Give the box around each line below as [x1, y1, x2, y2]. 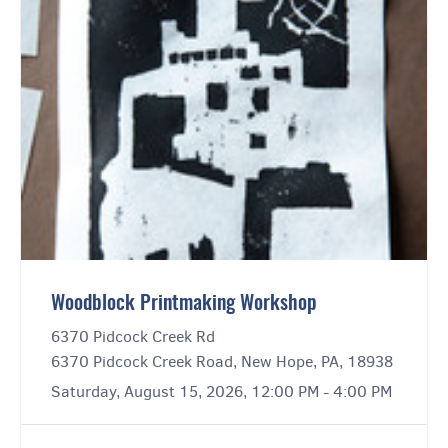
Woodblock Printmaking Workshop [51, 294, 317, 315]
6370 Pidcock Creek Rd [51, 326, 215, 348]
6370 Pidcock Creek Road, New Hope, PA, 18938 [51, 351, 393, 373]
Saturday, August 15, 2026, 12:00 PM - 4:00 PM [51, 381, 392, 403]
